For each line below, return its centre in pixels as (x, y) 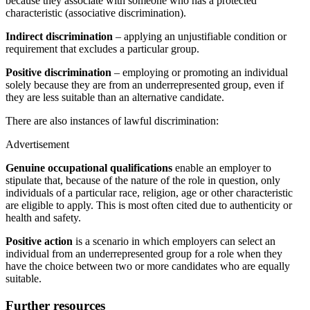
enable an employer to (222, 168)
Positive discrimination (58, 73)
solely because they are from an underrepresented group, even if (145, 85)
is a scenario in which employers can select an (174, 241)
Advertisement (37, 145)
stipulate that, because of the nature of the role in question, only (143, 181)
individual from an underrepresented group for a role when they (144, 254)
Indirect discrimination (59, 37)
